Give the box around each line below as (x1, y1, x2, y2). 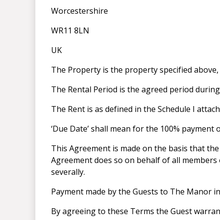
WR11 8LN (51, 25, 89, 36)
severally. (51, 166, 85, 178)
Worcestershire (51, 5, 108, 17)
